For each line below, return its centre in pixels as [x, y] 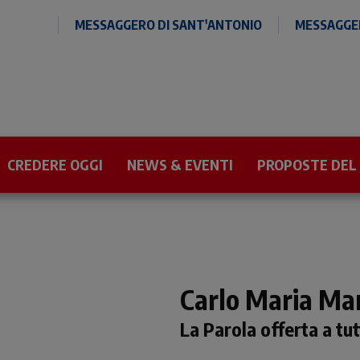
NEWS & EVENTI [180, 164]
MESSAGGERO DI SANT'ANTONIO [168, 25]
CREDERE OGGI [55, 164]
